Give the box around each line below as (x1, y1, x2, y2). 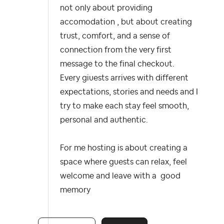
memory (60, 186, 90, 194)
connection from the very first (60, 46, 171, 54)
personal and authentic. (60, 116, 148, 124)
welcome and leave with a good (60, 172, 180, 180)
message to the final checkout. (60, 60, 174, 68)
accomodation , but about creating (60, 18, 192, 26)
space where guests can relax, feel (60, 158, 187, 166)
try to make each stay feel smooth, (60, 102, 189, 110)
